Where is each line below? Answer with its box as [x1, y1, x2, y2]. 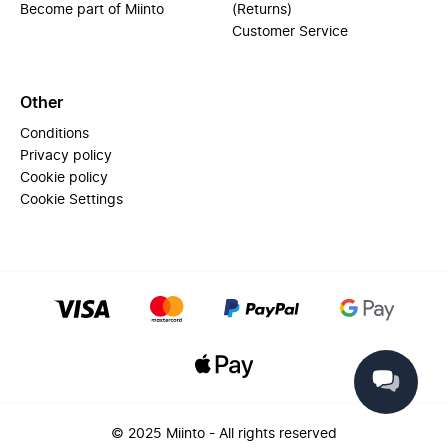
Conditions [20, 127, 89, 141]
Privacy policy [20, 149, 112, 163]
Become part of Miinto [20, 3, 164, 17]
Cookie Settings [20, 193, 123, 207]
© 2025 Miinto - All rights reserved [111, 427, 337, 441]
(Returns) [232, 3, 292, 17]
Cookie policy [20, 171, 108, 185]
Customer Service [232, 25, 348, 39]
